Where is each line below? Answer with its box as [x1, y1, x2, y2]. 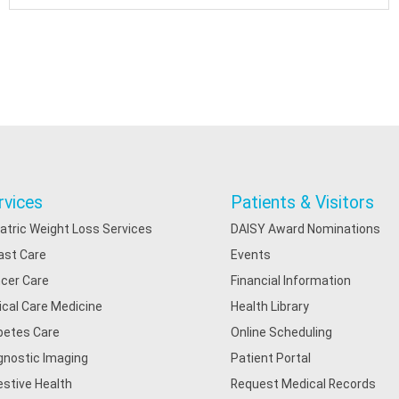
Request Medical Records [231, 377, 377, 391]
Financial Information [231, 273, 352, 288]
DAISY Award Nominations [231, 222, 381, 236]
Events [231, 248, 272, 262]
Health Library [231, 299, 310, 313]
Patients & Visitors [231, 192, 375, 213]
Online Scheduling [231, 325, 333, 339]
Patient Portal [231, 351, 312, 365]
